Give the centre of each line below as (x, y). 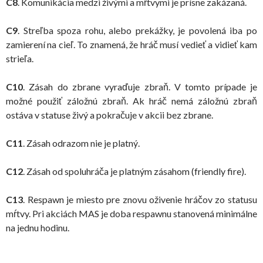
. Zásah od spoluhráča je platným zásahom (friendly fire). (134, 171)
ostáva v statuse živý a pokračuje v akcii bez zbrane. (109, 115)
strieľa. (20, 58)
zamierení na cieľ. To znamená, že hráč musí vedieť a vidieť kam (131, 44)
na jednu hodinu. (38, 227)
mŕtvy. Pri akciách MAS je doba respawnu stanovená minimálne (131, 213)
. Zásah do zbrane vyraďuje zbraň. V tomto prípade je (140, 87)
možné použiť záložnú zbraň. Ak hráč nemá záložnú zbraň (131, 101)
